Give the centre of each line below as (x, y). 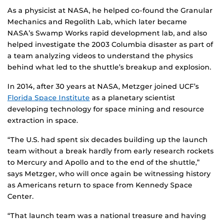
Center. (20, 197)
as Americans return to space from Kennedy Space (100, 185)
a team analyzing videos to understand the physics (100, 56)
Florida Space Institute (49, 98)
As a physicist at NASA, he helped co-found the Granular (110, 11)
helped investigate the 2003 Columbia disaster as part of (110, 45)
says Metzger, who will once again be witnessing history (109, 174)
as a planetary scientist (132, 98)
